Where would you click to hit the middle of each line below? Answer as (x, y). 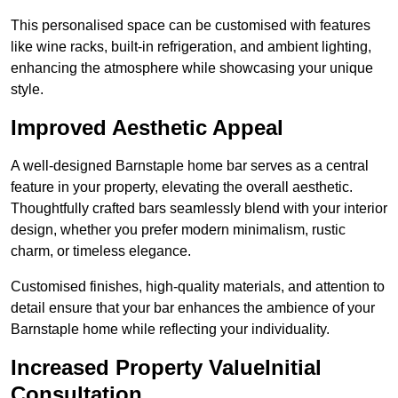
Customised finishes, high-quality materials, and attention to (198, 287)
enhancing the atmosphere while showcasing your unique (192, 68)
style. (27, 90)
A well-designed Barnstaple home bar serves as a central (190, 166)
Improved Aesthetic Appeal (147, 128)
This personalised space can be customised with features (191, 26)
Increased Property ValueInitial (166, 368)
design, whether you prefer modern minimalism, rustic (178, 230)
